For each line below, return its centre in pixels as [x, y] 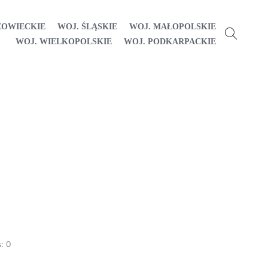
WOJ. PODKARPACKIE [170, 41]
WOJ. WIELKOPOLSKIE [64, 41]
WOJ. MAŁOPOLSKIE [173, 26]
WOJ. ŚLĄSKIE [87, 26]
